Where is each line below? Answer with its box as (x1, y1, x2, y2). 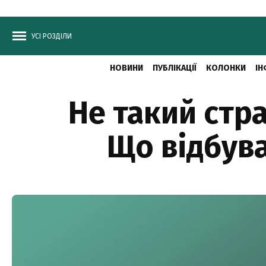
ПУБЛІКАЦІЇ (152, 63, 197, 73)
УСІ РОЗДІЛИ (31, 32, 72, 40)
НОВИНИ (109, 63, 143, 73)
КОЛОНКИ (205, 63, 246, 73)
